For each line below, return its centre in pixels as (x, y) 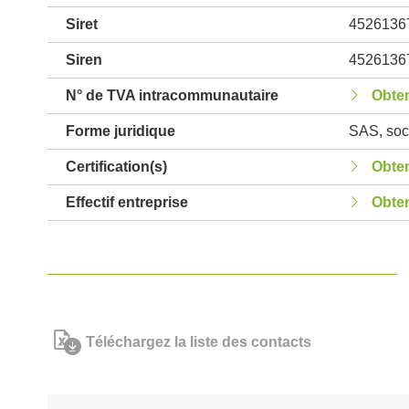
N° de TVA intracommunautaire (172, 95)
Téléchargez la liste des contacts (199, 342)
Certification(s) (116, 167)
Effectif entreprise (127, 202)
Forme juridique (121, 131)
